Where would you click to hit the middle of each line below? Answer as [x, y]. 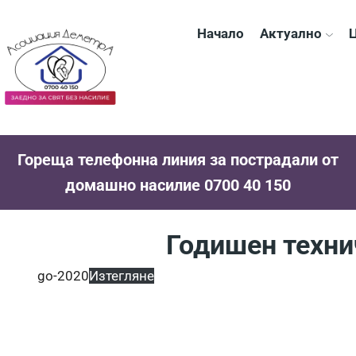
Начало [221, 33]
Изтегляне [122, 276]
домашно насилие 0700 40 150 [178, 185]
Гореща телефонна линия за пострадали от [178, 160]
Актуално [291, 33]
